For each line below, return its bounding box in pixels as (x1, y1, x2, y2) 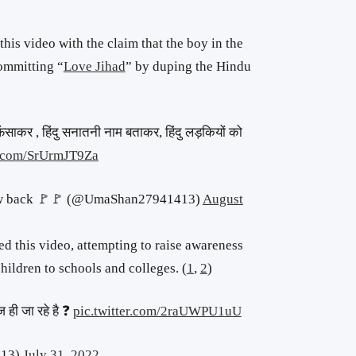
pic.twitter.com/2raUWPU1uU (72, 304, 242, 319)
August (202, 191, 243, 207)
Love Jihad (63, 58, 126, 74)
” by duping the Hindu (125, 58, 251, 74)
